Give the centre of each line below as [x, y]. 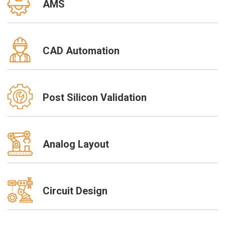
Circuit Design [75, 191]
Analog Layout [76, 144]
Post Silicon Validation [95, 97]
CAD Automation [81, 50]
